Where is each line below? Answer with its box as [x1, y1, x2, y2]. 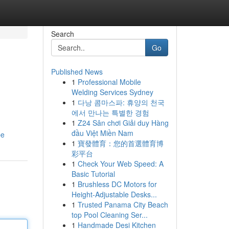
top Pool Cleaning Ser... [71, 210, 148, 220]
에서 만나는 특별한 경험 [71, 107, 149, 118]
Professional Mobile [77, 77, 141, 87]
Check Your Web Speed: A [77, 158, 164, 169]
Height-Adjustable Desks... [71, 189, 157, 199]
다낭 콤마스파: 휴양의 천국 [77, 97, 165, 107]
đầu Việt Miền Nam [71, 128, 133, 138]
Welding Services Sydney [71, 87, 153, 97]
